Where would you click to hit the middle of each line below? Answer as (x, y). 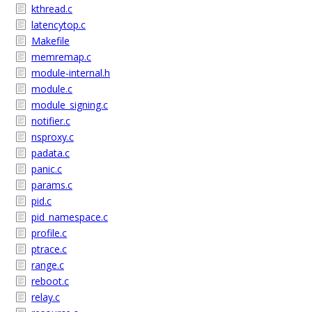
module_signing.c (70, 105)
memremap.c (61, 57)
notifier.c (51, 121)
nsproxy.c (53, 137)
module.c (52, 89)
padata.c (50, 153)
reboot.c (50, 281)
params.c (52, 185)
